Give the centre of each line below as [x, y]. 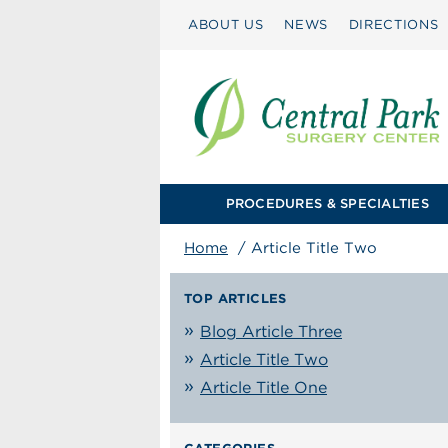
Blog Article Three [271, 331]
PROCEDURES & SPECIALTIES [327, 203]
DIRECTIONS [393, 24]
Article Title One [263, 387]
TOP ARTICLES [235, 298]
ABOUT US [226, 24]
